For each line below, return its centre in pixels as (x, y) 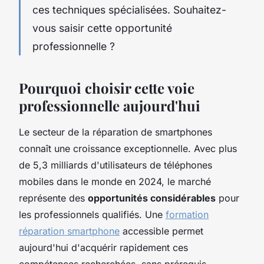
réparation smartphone (69, 231)
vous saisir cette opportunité (102, 28)
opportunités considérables (152, 198)
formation (187, 214)
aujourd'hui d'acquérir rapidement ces (103, 247)
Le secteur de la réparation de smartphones (115, 132)
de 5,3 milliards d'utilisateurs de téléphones (115, 165)
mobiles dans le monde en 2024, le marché (115, 181)
